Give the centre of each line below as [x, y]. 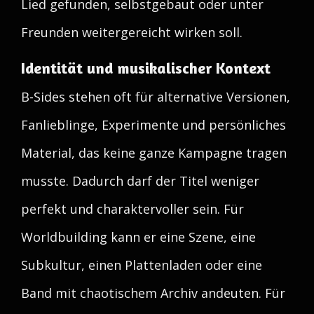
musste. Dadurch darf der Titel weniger [140, 181]
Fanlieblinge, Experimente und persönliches [153, 125]
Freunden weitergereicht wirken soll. [132, 32]
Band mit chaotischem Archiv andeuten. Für [153, 293]
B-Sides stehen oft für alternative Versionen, [156, 97]
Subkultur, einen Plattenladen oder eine [142, 265]
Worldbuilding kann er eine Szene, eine [138, 237]
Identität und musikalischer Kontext [146, 68]
